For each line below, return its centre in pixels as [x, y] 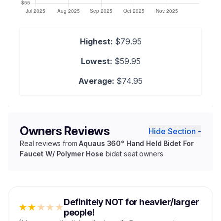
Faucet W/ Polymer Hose [62, 154]
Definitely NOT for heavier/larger [131, 202]
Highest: [96, 41]
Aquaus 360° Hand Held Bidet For [137, 143]
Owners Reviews [65, 131]
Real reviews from [50, 143]
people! [79, 212]
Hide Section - [175, 131]
